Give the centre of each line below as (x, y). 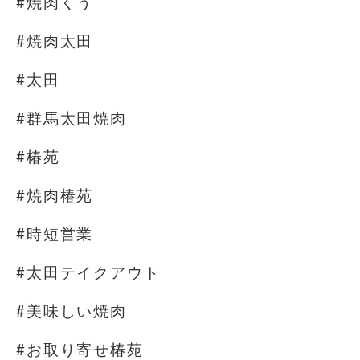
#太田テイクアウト (88, 273)
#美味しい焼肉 (72, 311)
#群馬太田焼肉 (72, 119)
